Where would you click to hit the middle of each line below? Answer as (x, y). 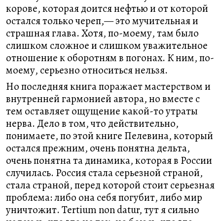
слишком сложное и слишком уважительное (107, 45)
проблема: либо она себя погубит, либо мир (104, 197)
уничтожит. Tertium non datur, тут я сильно (103, 210)
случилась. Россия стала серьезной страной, (104, 173)
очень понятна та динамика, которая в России (109, 160)
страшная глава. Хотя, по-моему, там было (102, 33)
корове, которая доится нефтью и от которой (107, 8)
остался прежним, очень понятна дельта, (98, 148)
